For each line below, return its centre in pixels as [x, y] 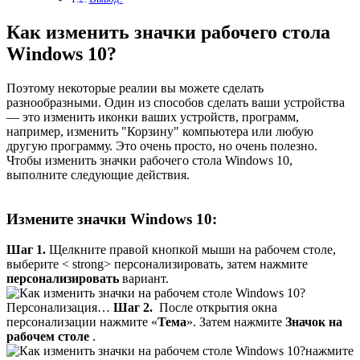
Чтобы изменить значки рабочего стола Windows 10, [149, 160]
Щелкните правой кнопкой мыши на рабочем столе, [191, 250]
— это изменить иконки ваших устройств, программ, [153, 117]
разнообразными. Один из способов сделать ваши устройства [176, 102]
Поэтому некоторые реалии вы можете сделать [135, 88]
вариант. [144, 279]
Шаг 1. [26, 250]
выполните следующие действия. [98, 175]
